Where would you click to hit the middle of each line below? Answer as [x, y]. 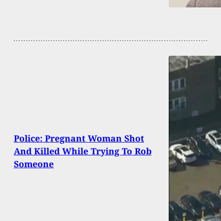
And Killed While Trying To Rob [83, 151]
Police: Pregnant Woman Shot [79, 138]
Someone [34, 164]
